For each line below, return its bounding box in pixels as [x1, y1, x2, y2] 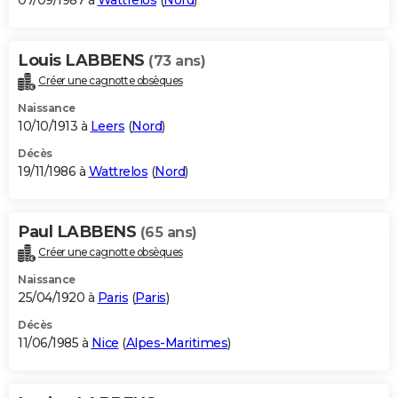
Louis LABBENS [18, 51, 148, 71]
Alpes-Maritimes [125, 334, 227, 351]
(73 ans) [148, 52, 205, 70]
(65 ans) [139, 224, 197, 242]
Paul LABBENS [18, 222, 140, 243]
